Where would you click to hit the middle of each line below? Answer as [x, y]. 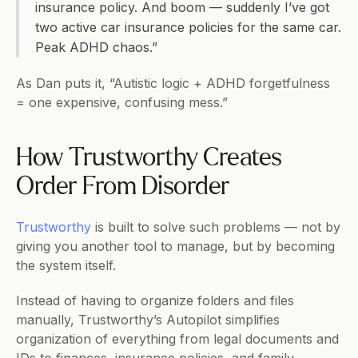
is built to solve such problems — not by [216, 227]
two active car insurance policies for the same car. [188, 27]
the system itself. [66, 265]
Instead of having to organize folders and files [155, 300]
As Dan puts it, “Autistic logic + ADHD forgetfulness [173, 83]
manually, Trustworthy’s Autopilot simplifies [148, 320]
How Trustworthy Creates [149, 158]
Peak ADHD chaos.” [96, 47]
